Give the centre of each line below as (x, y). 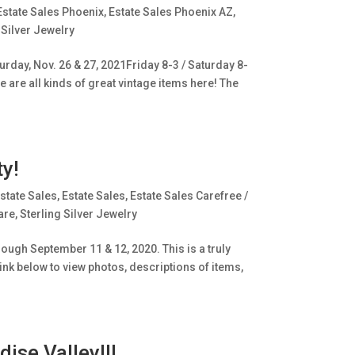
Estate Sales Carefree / (189, 196)
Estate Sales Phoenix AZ (170, 12)
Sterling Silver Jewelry (78, 214)
